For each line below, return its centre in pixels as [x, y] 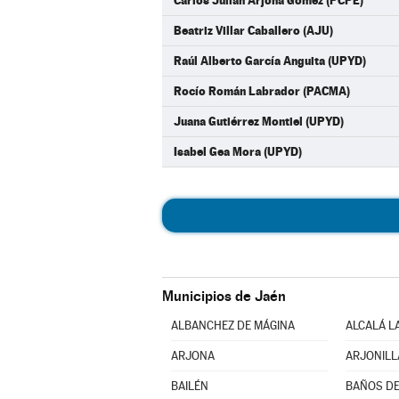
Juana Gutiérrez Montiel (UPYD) [259, 121]
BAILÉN [189, 386]
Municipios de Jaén [224, 296]
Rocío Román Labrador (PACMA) [262, 91]
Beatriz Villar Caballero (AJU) [253, 30]
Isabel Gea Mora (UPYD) [238, 151]
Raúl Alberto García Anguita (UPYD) [270, 61]
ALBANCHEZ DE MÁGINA [232, 326]
